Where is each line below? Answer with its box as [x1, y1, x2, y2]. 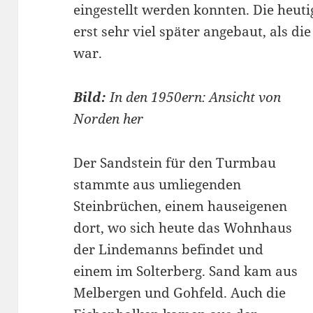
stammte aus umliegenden [73, 175, 242, 194]
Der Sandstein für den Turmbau [73, 154, 277, 172]
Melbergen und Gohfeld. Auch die [73, 284, 286, 302]
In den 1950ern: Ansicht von [106, 88, 282, 107]
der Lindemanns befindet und [73, 240, 264, 259]
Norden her [73, 110, 144, 129]
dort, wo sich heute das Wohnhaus [73, 219, 293, 237]
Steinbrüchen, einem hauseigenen [73, 197, 288, 215]
